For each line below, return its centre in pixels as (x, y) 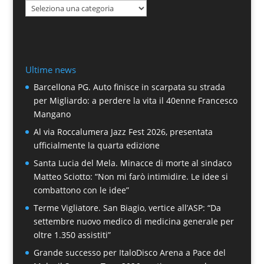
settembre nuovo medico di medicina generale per (133, 222)
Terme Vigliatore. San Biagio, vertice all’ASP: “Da (127, 208)
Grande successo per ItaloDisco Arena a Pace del (129, 253)
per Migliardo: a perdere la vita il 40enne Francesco (135, 101)
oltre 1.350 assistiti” (72, 235)
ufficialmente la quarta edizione (96, 146)
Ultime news (50, 70)
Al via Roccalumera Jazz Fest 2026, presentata (123, 132)
